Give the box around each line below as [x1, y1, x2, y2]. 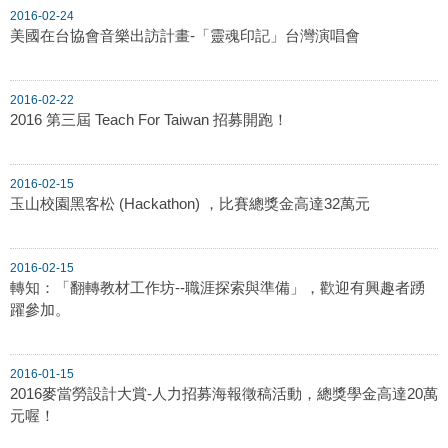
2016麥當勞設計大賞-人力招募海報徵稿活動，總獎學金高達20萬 [10, 384, 438, 402]
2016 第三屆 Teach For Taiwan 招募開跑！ [10, 110, 288, 128]
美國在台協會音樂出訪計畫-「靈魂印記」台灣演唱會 [10, 26, 360, 44]
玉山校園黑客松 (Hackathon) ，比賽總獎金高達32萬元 [10, 194, 370, 212]
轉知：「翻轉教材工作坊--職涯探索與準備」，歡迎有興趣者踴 [10, 278, 425, 296]
